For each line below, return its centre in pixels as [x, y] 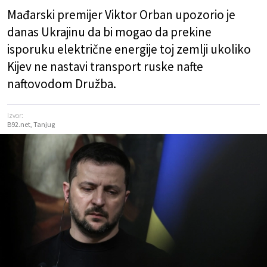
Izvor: [15, 115]
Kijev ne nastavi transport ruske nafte [105, 66]
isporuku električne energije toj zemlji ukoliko [129, 49]
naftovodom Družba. [62, 84]
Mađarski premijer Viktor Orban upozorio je [121, 15]
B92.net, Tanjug [31, 124]
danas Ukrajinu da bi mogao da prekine [109, 32]
